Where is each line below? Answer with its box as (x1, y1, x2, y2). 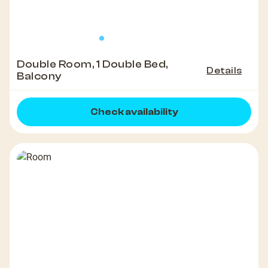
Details (206, 65, 242, 77)
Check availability (90, 106, 178, 118)
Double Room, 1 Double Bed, (17, 58, 169, 71)
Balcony (17, 70, 62, 83)
